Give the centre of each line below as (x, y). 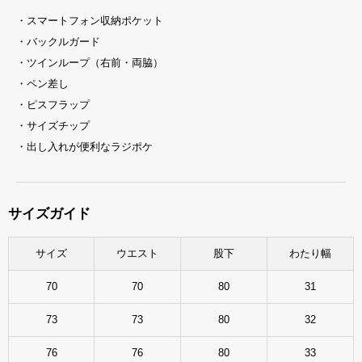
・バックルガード (58, 41)
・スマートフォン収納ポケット (90, 20)
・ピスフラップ (53, 104)
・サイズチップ (53, 125)
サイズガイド (49, 213)
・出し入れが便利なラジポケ (84, 146)
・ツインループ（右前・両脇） (90, 62)
